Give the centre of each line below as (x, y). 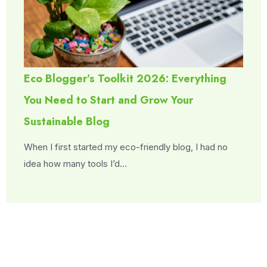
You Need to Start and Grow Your (109, 100)
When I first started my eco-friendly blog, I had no (126, 147)
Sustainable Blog (67, 121)
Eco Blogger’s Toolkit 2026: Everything (125, 78)
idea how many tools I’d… (76, 163)
